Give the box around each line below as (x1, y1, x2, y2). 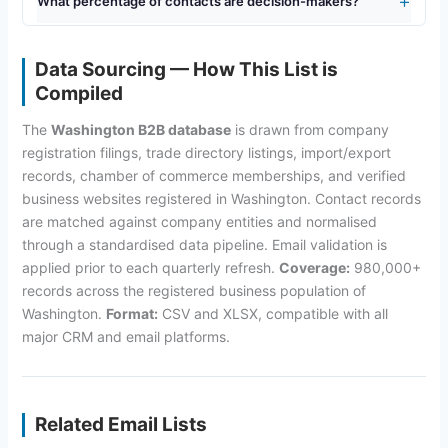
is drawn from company (230, 120, 389, 138)
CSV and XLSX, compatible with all (157, 304, 388, 322)
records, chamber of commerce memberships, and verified (21, 166, 406, 184)
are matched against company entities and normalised (21, 212, 377, 230)
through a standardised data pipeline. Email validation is (21, 235, 387, 253)
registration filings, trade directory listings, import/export (21, 143, 391, 161)
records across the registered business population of (21, 281, 366, 299)
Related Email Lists (34, 412, 207, 436)
